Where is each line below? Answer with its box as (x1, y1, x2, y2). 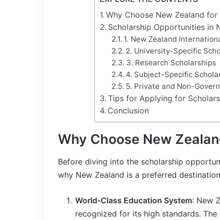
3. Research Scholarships (126, 58, 216, 67)
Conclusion (107, 106, 149, 115)
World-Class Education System (75, 195, 192, 205)
